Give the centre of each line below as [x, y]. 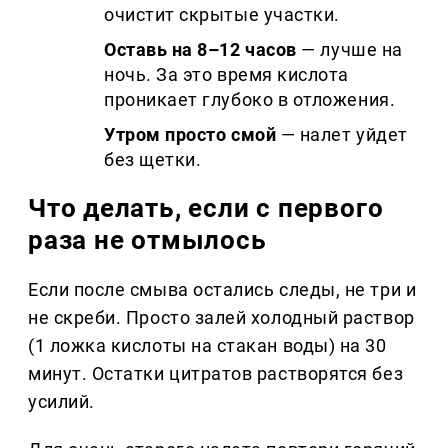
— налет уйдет [342, 135]
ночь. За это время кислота [227, 75]
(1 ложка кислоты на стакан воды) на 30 [207, 346]
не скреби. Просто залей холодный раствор [221, 318]
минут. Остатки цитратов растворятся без [216, 374]
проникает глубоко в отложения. [250, 100]
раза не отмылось [147, 240]
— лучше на [349, 50]
